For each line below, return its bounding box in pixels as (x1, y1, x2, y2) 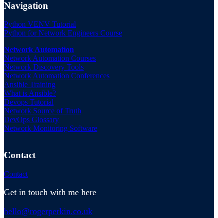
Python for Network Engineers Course (4, 29, 122, 37)
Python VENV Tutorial (4, 20, 76, 29)
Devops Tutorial (4, 98, 54, 107)
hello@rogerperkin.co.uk (4, 206, 92, 216)
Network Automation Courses (4, 54, 96, 63)
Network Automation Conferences (4, 72, 109, 80)
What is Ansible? (4, 89, 56, 98)
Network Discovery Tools (4, 63, 84, 72)
